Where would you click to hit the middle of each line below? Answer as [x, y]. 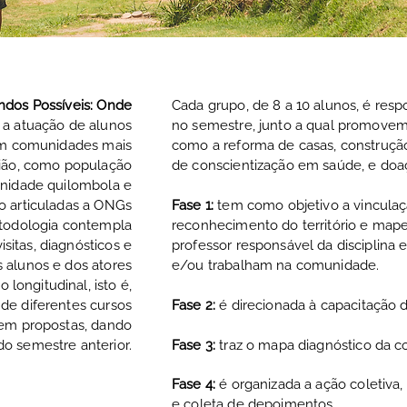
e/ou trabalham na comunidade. [276, 265]
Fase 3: [196, 345]
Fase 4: [196, 384]
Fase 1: [193, 205]
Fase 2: [194, 305]
